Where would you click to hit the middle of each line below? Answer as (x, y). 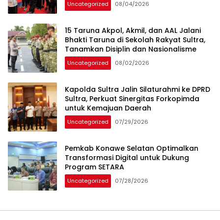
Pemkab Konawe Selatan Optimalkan (132, 149)
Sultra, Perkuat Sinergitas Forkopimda (132, 99)
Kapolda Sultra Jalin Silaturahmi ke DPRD (137, 90)
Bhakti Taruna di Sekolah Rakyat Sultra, (135, 40)
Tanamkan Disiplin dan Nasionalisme (131, 49)
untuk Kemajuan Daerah (108, 108)
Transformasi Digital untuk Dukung (127, 158)
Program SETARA (95, 167)
